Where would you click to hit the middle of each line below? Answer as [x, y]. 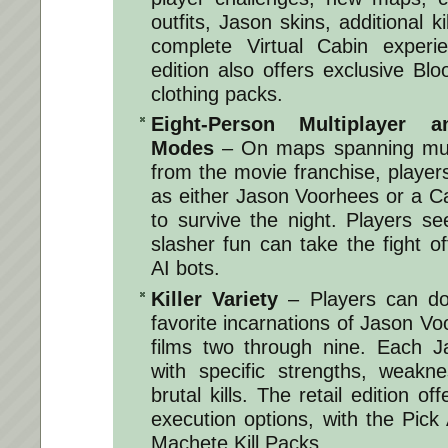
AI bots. [185, 268]
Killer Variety [215, 298]
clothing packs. [217, 93]
